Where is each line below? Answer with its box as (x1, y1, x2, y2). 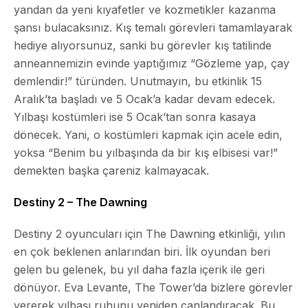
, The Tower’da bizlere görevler (128, 280, 293, 294)
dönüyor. (14, 280, 64, 294)
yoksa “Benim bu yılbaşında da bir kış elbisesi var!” (14, 145, 278, 159)
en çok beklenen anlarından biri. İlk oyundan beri (14, 244, 270, 258)
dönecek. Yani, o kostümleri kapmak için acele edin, (14, 127, 283, 142)
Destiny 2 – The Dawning (14, 195, 147, 209)
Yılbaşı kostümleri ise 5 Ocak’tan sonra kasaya (14, 109, 256, 124)
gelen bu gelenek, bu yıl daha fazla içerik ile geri (14, 262, 265, 276)
